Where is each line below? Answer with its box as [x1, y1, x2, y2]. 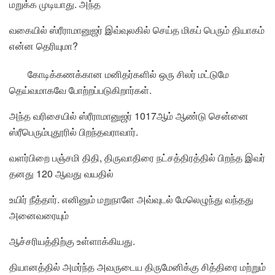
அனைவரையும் [9, 208, 69, 223]
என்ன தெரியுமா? [9, 39, 78, 53]
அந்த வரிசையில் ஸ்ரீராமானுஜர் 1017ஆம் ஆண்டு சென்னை [9, 109, 249, 123]
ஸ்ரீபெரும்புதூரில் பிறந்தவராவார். [9, 125, 138, 139]
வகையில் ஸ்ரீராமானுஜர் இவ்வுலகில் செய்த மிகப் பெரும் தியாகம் [9, 23, 265, 37]
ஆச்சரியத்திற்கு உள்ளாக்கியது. [9, 234, 135, 249]
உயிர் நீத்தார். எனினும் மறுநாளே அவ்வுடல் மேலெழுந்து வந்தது [9, 192, 254, 207]
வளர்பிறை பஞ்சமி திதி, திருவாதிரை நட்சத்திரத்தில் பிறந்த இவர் [9, 150, 265, 165]
